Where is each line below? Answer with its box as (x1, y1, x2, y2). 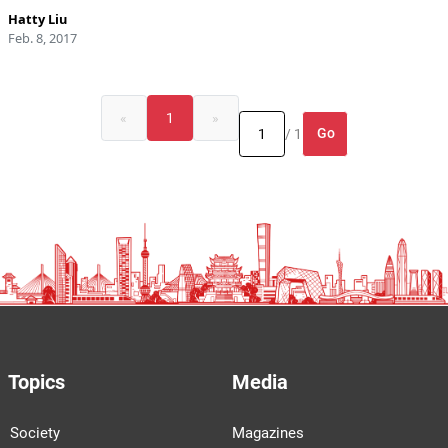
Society (10, 423, 60, 442)
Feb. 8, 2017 (7, 28, 77, 47)
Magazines (231, 423, 304, 442)
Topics (7, 369, 65, 394)
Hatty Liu (7, 9, 67, 28)
